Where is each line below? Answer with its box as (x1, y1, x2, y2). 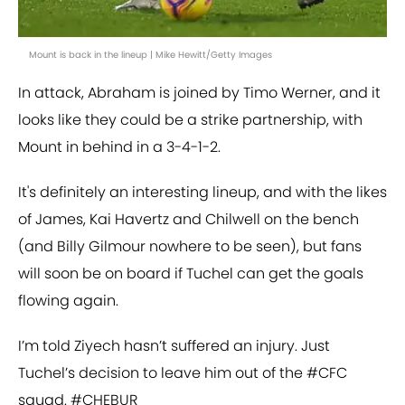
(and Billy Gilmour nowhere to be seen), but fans (18, 236, 362, 258)
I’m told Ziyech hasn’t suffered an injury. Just (18, 335, 330, 357)
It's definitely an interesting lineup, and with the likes (18, 182, 387, 203)
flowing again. (18, 290, 118, 312)
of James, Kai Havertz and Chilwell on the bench (18, 209, 359, 231)
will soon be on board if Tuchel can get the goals (18, 263, 363, 285)
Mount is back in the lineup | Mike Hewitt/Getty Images (29, 48, 272, 62)
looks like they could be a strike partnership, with (18, 109, 363, 131)
